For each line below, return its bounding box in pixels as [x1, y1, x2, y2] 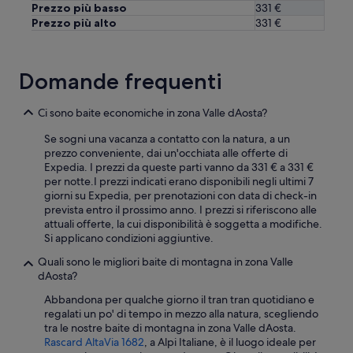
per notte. [44, 174, 94, 189]
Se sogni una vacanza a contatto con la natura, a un [44, 132, 290, 147]
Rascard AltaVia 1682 [44, 335, 144, 350]
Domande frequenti [19, 68, 222, 95]
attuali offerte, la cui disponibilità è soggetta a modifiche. [44, 217, 322, 232]
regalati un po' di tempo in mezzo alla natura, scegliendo [44, 307, 318, 321]
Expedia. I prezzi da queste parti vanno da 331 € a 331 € [44, 160, 314, 175]
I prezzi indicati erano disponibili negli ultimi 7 [94, 174, 314, 189]
